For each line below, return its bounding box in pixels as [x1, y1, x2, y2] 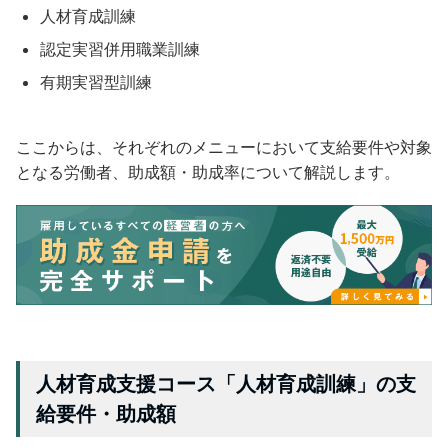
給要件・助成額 [36, 401, 176, 426]
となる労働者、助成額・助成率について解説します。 [16, 161, 400, 182]
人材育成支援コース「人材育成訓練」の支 [36, 371, 416, 396]
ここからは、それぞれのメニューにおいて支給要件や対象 [16, 136, 432, 157]
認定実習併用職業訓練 [40, 38, 200, 59]
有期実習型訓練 [40, 71, 152, 92]
